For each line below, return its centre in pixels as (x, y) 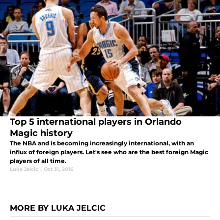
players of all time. (38, 161)
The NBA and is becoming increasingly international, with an (102, 143)
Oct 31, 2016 (58, 169)
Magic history (41, 133)
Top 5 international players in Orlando (96, 122)
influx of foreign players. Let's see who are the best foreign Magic (109, 152)
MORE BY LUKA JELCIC (58, 208)
